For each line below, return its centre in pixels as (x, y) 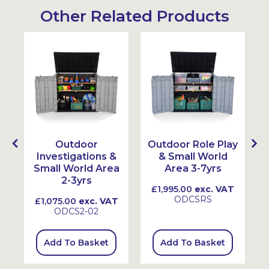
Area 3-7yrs (193, 168)
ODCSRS (193, 199)
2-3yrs (76, 180)
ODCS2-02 (76, 211)
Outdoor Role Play (193, 144)
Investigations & (76, 156)
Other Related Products (134, 16)
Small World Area (76, 168)
